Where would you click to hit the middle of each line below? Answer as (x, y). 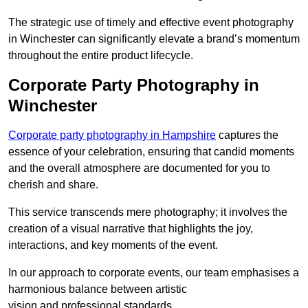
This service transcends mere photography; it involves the (148, 212)
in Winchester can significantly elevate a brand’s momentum (154, 39)
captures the (247, 135)
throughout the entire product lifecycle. (101, 56)
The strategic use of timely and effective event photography (151, 23)
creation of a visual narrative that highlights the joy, (131, 229)
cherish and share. (53, 185)
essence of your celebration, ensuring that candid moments (151, 152)
